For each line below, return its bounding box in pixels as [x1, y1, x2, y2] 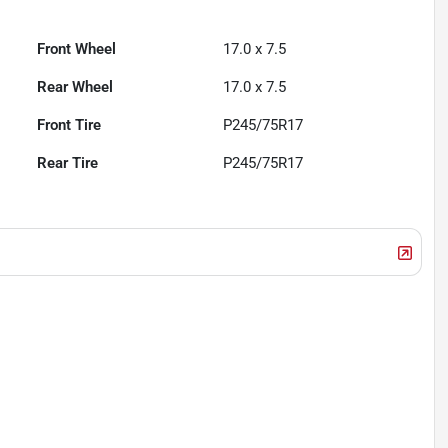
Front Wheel [37, 40, 117, 59]
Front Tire [37, 116, 102, 135]
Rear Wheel [37, 78, 114, 97]
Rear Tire [37, 154, 99, 173]
